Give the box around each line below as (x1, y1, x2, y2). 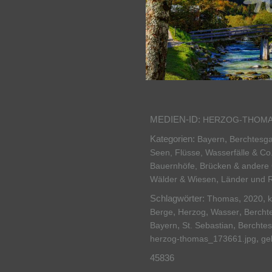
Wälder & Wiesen (150, 174, 216, 185)
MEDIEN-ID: (150, 114, 203, 125)
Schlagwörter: (150, 193, 207, 204)
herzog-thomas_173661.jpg (150, 234, 256, 244)
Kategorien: (150, 134, 197, 144)
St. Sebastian (182, 220, 233, 231)
